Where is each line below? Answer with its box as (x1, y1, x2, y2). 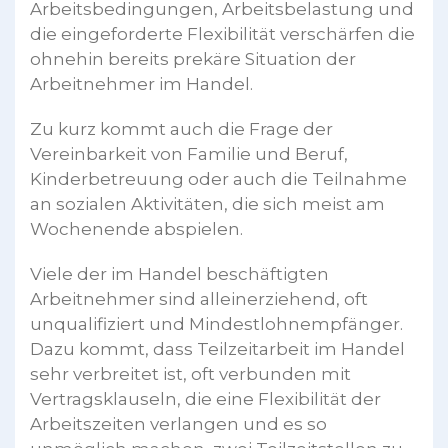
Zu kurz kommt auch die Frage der (30, 118, 333, 139)
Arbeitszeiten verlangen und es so (30, 413, 327, 434)
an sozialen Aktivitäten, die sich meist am (30, 193, 385, 214)
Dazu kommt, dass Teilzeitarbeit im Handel (30, 338, 405, 359)
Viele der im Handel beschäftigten (30, 263, 329, 284)
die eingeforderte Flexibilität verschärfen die (30, 23, 415, 44)
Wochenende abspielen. (30, 218, 243, 239)
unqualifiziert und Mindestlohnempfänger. (30, 313, 403, 334)
